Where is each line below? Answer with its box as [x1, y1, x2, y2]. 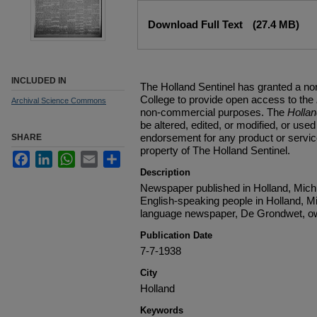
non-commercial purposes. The [140, 106, 287, 118]
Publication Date [140, 230, 212, 241]
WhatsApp [75, 150, 123, 162]
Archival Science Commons [11, 96, 106, 105]
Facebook [30, 150, 76, 162]
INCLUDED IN [11, 76, 67, 86]
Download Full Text [148, 18, 246, 30]
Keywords [140, 305, 183, 316]
